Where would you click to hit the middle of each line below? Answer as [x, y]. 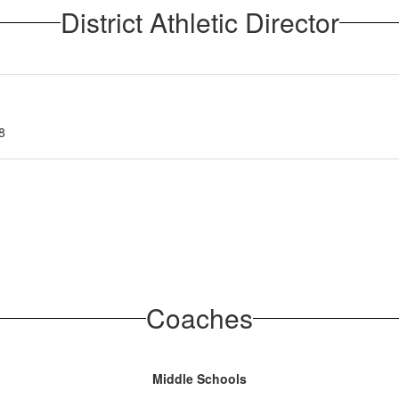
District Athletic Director [199, 22]
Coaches [199, 318]
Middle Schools [199, 379]
